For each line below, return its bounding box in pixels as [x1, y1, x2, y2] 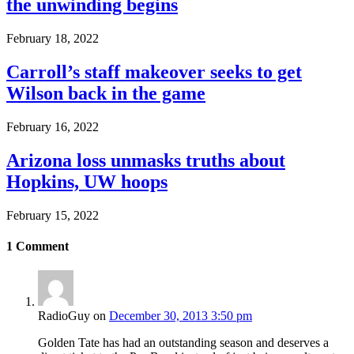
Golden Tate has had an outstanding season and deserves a [38, 336, 329, 350]
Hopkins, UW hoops [6, 171, 168, 193]
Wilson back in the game [6, 83, 205, 104]
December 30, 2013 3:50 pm [109, 309, 252, 323]
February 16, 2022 [6, 120, 99, 134]
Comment [13, 239, 69, 254]
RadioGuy [38, 309, 90, 323]
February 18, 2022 [6, 32, 99, 46]
